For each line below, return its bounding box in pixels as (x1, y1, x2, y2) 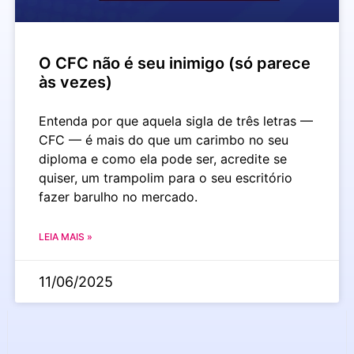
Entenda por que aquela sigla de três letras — (38, 112, 313, 129)
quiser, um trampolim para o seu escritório (38, 169, 292, 186)
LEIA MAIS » (38, 230, 92, 243)
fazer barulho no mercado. (38, 188, 198, 205)
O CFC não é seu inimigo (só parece (38, 53, 311, 73)
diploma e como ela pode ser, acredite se (38, 150, 287, 167)
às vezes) (38, 72, 112, 92)
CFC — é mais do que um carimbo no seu (38, 131, 288, 148)
